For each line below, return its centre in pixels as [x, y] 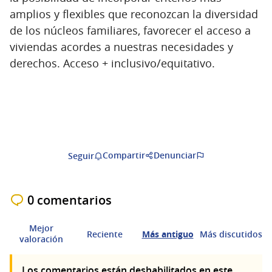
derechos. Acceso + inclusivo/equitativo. [112, 63]
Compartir [124, 155]
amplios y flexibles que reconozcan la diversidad [134, 14]
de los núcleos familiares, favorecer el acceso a [130, 30]
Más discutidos [231, 234]
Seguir [81, 155]
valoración [41, 239]
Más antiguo [168, 234]
